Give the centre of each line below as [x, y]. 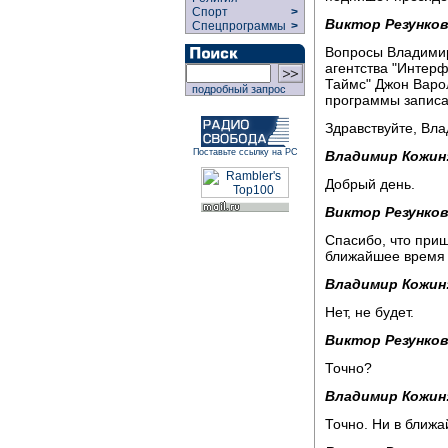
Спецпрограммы [237, 26]
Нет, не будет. [369, 311]
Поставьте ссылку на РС [245, 152]
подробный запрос [236, 89]
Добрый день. [370, 183]
